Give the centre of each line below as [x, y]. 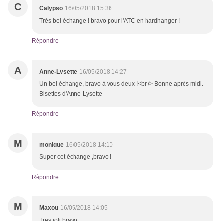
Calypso [51, 9]
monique [52, 145]
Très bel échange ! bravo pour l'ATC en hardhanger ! [110, 21]
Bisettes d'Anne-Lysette [71, 94]
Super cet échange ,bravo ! [75, 157]
